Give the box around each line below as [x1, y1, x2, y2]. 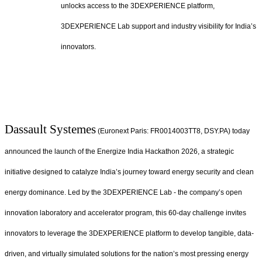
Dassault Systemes [5, 122, 96, 136]
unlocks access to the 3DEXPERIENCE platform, [61, 2, 215, 11]
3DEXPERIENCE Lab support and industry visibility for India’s [61, 22, 256, 31]
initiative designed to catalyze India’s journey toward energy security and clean [5, 167, 254, 176]
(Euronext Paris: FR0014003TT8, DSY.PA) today [96, 126, 250, 135]
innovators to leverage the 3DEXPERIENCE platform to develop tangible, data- [5, 229, 254, 237]
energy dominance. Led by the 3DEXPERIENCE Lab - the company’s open [5, 188, 242, 196]
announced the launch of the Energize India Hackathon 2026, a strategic [5, 147, 234, 156]
